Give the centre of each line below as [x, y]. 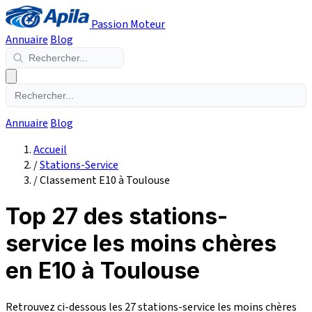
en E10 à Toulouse [103, 271]
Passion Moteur [128, 24]
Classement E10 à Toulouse [105, 180]
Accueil [50, 150]
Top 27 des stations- [117, 217]
